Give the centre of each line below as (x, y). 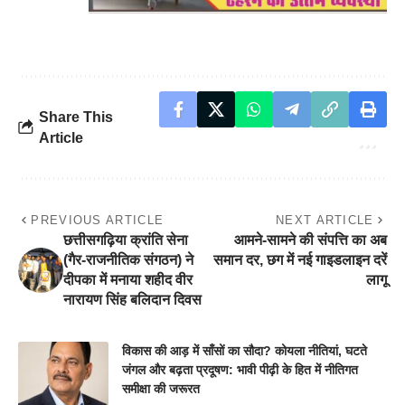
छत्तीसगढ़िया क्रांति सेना (126, 240)
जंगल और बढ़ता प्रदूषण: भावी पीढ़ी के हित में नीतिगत (240, 369)
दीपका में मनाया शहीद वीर (128, 279)
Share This (76, 117)
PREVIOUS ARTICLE (98, 220)
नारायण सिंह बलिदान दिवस (132, 299)
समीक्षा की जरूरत (161, 388)
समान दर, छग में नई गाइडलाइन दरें (300, 259)
